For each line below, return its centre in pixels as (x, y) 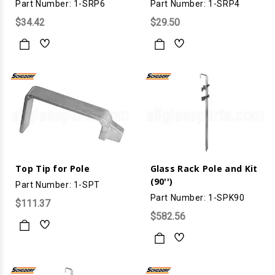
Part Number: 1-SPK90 (197, 197)
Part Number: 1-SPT (58, 184)
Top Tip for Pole (52, 168)
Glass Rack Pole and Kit (204, 168)
